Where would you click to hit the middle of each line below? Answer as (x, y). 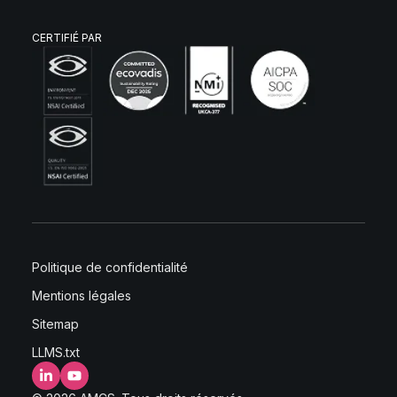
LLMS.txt (56, 352)
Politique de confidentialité (110, 267)
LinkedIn (69, 383)
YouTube (99, 383)
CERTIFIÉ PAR (67, 37)
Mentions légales (82, 295)
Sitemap (55, 323)
